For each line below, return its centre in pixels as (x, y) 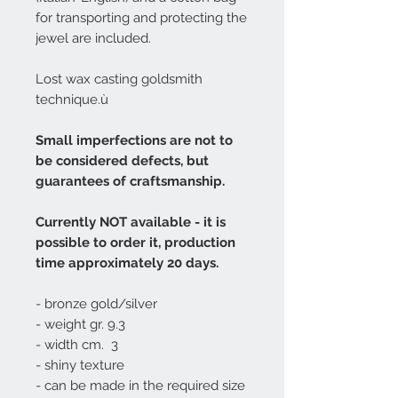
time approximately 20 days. (127, 263)
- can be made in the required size (140, 386)
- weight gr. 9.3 (80, 325)
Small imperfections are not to (134, 141)
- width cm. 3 (77, 345)
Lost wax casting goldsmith (119, 80)
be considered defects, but (122, 161)
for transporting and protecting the (141, 18)
